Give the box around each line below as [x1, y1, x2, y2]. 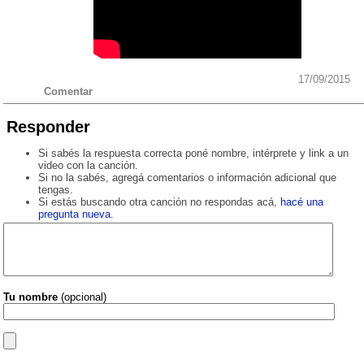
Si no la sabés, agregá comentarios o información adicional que [37, 171, 336, 184]
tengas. [37, 184, 73, 197]
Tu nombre [3, 290, 58, 303]
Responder [6, 118, 90, 136]
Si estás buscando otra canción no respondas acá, [37, 196, 280, 209]
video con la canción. [37, 159, 138, 172]
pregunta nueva [37, 208, 110, 221]
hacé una [279, 196, 323, 209]
